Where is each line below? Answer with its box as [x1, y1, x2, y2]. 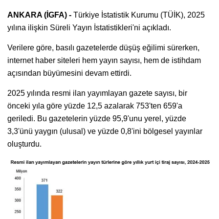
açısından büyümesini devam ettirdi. [7, 68, 131, 77]
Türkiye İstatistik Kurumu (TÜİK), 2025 [73, 10, 205, 19]
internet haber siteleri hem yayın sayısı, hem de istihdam [7, 56, 201, 65]
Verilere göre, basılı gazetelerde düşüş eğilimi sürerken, [7, 43, 199, 52]
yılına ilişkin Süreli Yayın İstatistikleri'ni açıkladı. [7, 23, 171, 32]
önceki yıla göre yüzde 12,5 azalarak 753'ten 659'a [7, 101, 182, 110]
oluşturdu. [7, 139, 42, 148]
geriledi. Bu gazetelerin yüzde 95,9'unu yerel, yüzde [7, 114, 186, 123]
